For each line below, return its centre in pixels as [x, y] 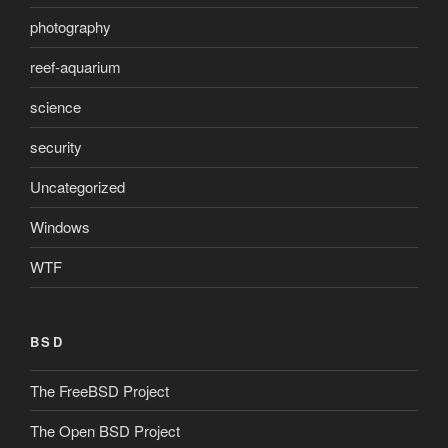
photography [70, 27]
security [56, 147]
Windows [60, 227]
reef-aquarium [75, 67]
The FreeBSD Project [99, 390]
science [55, 107]
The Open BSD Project [105, 430]
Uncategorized [77, 187]
